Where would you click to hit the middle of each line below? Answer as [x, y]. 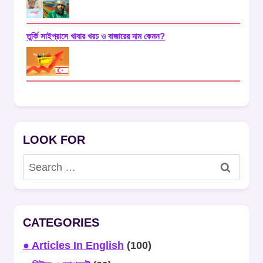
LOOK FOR [54, 139]
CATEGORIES [61, 222]
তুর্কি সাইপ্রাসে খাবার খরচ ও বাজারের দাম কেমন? [96, 36]
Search [39, 162]
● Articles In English [73, 245]
